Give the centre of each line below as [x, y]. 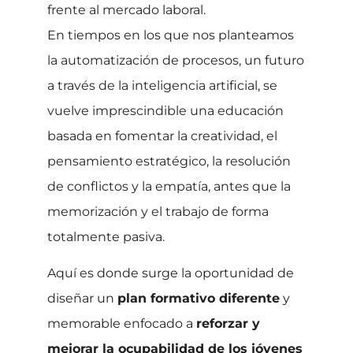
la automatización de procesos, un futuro [176, 60]
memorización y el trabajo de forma [158, 211]
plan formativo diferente [199, 299]
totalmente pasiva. [106, 236]
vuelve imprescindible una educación [165, 110]
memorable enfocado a [122, 324]
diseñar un [82, 299]
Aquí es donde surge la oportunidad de [171, 273]
